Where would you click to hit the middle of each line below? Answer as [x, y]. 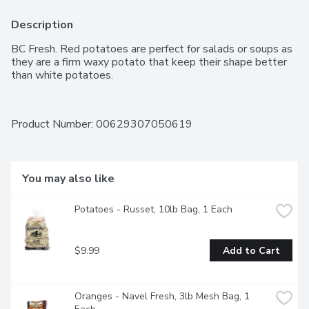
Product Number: [53, 124]
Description [42, 25]
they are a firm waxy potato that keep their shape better [149, 62]
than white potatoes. [62, 76]
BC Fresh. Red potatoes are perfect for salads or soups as [152, 49]
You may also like [68, 179]
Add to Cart [251, 250]
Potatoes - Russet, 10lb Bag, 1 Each [153, 210]
